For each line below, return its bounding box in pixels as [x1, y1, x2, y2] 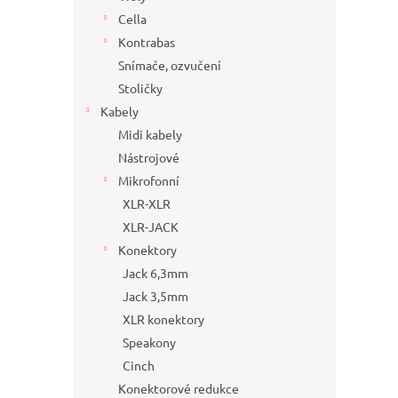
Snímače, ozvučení [118, 57, 221, 74]
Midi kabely [118, 126, 182, 143]
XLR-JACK [123, 219, 179, 235]
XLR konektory [123, 311, 204, 328]
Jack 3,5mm [123, 288, 188, 305]
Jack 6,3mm [123, 265, 188, 282]
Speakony [123, 334, 176, 351]
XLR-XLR [123, 195, 171, 212]
